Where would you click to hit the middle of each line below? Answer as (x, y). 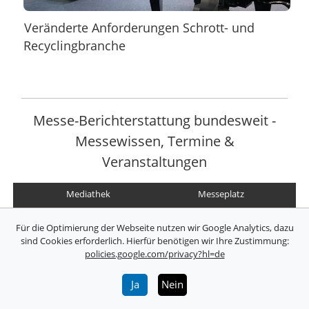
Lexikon (221, 218)
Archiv (88, 265)
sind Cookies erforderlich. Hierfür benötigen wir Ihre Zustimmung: (154, 240)
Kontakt (88, 289)
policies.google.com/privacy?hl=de (154, 253)
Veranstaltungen (154, 161)
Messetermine (88, 218)
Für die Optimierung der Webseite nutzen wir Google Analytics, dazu (154, 227)
